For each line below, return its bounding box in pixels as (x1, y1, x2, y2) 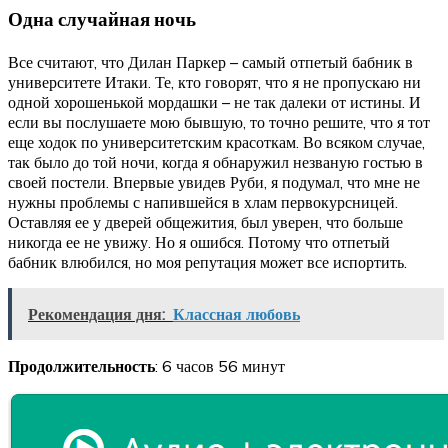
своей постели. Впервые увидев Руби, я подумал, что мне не (8, 172, 420, 193)
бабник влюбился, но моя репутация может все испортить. (8, 252, 407, 273)
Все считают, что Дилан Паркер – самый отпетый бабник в (8, 52, 413, 73)
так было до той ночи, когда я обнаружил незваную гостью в (8, 152, 423, 173)
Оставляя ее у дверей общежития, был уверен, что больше (8, 212, 403, 233)
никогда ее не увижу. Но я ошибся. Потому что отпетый (8, 232, 390, 253)
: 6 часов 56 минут (155, 356, 285, 377)
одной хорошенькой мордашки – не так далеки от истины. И (8, 92, 421, 113)
